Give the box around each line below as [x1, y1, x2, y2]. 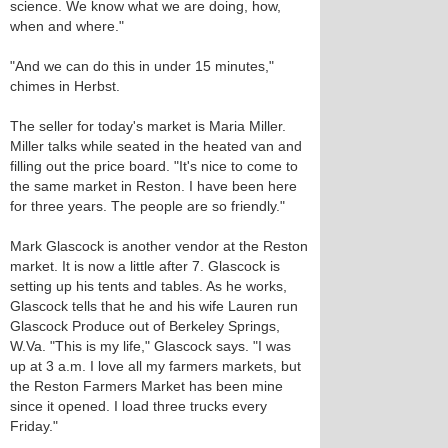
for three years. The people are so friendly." [10, 198, 285, 214]
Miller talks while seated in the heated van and [10, 138, 302, 154]
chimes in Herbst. [10, 78, 120, 94]
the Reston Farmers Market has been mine [10, 378, 283, 394]
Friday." [10, 418, 58, 434]
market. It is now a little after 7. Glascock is [10, 258, 280, 274]
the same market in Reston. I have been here [10, 178, 297, 194]
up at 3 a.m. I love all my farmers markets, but [10, 358, 301, 374]
